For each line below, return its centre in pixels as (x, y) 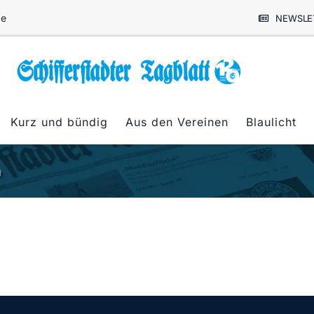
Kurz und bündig (59, 122)
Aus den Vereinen (177, 122)
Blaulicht (271, 122)
